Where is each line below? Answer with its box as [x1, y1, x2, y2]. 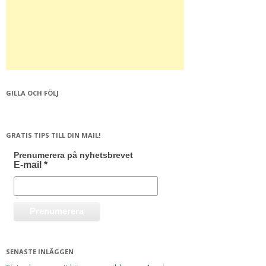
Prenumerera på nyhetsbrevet [13, 150, 133, 160]
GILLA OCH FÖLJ [6, 88, 59, 97]
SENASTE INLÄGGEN [6, 246, 74, 256]
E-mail [13, 159, 44, 170]
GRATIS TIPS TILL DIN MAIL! [6, 130, 100, 140]
